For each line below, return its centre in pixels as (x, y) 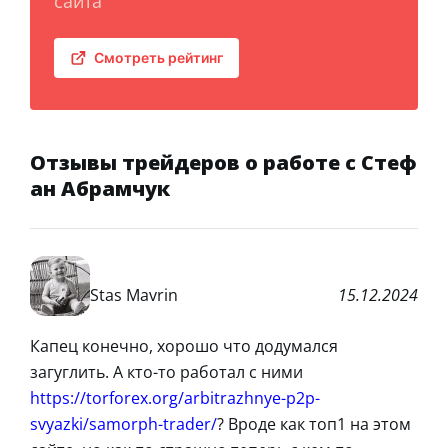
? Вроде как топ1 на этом (314, 424)
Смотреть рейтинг (158, 58)
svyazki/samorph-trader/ (123, 424)
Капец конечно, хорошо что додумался (184, 346)
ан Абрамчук (100, 189)
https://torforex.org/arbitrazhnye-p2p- (175, 398)
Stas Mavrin (134, 294)
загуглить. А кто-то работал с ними (166, 372)
